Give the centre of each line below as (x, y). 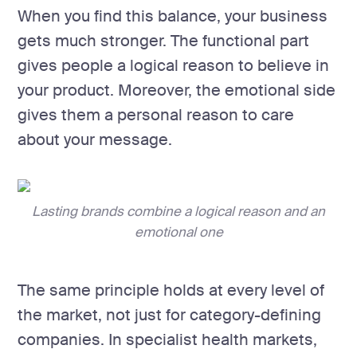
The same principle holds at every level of (171, 290)
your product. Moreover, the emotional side (177, 91)
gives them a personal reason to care (156, 116)
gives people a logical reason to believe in (174, 66)
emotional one (178, 231)
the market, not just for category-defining (170, 315)
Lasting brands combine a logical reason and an (178, 211)
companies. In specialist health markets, (168, 339)
